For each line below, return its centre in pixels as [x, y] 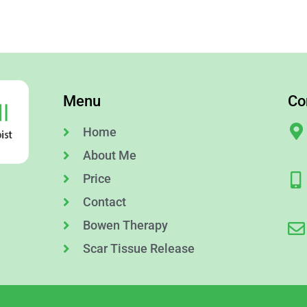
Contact [104, 202]
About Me [109, 156]
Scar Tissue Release [138, 249]
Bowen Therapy [125, 225]
